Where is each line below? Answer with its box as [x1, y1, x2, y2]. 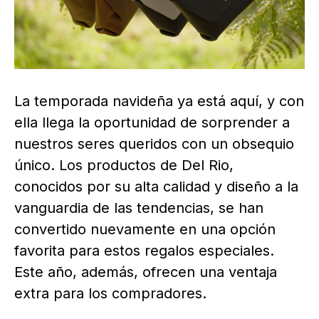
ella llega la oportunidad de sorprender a [14, 113, 290, 131]
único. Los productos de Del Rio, [14, 156, 234, 174]
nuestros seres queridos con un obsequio [14, 135, 294, 152]
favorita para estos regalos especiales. [14, 241, 274, 259]
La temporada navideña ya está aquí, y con [14, 92, 304, 110]
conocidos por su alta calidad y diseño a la [14, 177, 298, 195]
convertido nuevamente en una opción [14, 220, 276, 238]
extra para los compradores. [14, 284, 206, 302]
